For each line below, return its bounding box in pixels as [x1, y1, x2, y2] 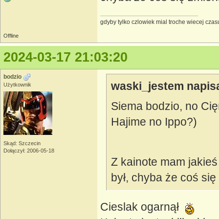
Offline [3, 33, 19, 39]
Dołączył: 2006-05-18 [3, 148, 54, 154]
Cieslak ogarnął [100, 201, 185, 213]
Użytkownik [3, 82, 31, 88]
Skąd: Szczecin [3, 140, 41, 147]
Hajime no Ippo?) [111, 116, 197, 128]
